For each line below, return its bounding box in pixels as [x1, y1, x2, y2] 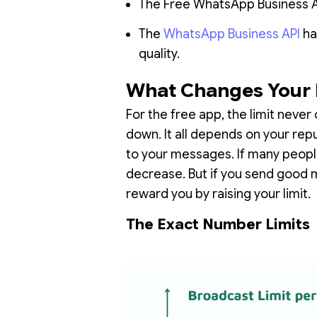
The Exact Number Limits [126, 215, 310, 234]
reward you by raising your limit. [126, 186, 311, 202]
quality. [139, 46, 180, 62]
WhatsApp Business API [163, 26, 300, 42]
